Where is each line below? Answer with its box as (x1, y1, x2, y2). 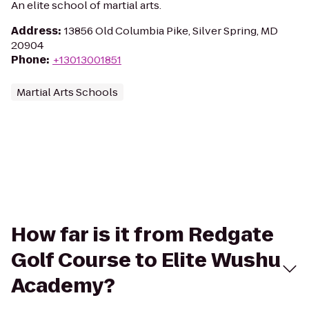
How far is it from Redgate (11, 221, 274, 248)
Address (11, 23, 58, 38)
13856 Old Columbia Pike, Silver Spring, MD (64, 23, 278, 38)
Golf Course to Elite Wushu (11, 247, 281, 274)
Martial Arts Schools (17, 85, 118, 99)
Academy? (11, 272, 115, 299)
